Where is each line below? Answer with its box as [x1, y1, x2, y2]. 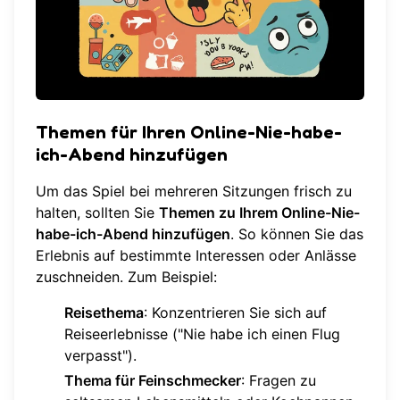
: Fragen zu [241, 371, 316, 389]
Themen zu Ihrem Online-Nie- [159, 203, 360, 221]
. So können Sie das [230, 224, 363, 243]
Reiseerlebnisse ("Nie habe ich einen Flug [64, 324, 340, 343]
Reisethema [64, 303, 144, 321]
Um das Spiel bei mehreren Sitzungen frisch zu [36, 181, 352, 200]
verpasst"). [64, 346, 137, 364]
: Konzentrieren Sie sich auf [144, 303, 327, 321]
